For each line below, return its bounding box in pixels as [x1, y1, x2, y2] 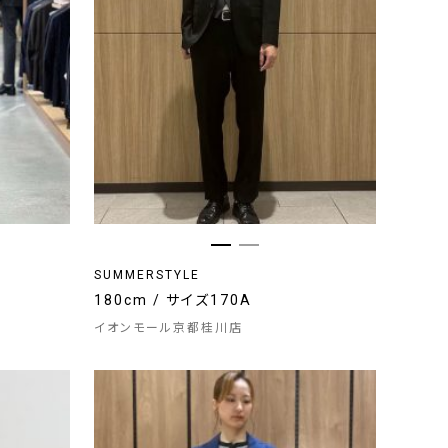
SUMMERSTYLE [94, 268, 200, 282]
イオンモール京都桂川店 [94, 321, 243, 335]
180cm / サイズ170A [94, 292, 252, 308]
